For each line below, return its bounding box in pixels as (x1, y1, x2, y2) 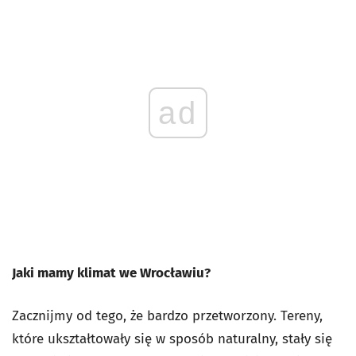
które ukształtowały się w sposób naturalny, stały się (12, 331, 332, 347)
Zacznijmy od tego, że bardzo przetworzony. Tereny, (12, 308, 323, 324)
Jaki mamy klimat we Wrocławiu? (12, 265, 211, 281)
